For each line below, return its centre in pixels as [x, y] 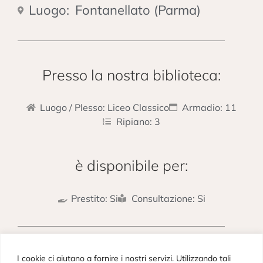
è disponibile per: [131, 166]
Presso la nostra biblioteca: [131, 75]
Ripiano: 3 [138, 122]
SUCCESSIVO [213, 252]
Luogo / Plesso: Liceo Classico [104, 108]
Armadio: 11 [209, 108]
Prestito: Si [95, 198]
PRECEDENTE [51, 252]
